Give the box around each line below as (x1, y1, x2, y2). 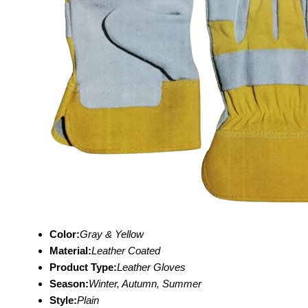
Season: (49, 278, 89, 289)
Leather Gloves (117, 261, 186, 273)
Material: (49, 245, 91, 256)
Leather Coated (91, 245, 160, 256)
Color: (49, 228, 80, 240)
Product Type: (49, 261, 117, 273)
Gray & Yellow (80, 228, 144, 240)
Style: (49, 294, 77, 306)
